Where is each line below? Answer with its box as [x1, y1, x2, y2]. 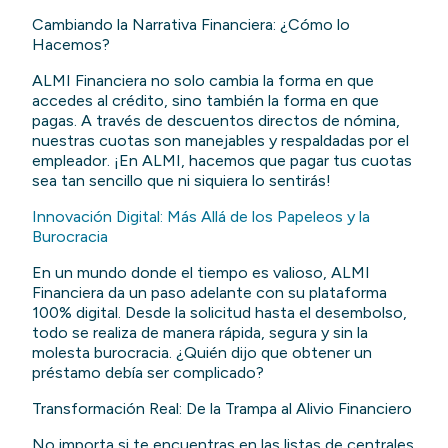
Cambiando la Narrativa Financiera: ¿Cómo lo [32, 14, 351, 34]
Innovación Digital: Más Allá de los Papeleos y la [32, 206, 371, 226]
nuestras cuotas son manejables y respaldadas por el [32, 130, 410, 150]
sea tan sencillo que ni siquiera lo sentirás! [32, 170, 332, 190]
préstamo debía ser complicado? [32, 362, 265, 382]
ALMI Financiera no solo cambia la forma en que [32, 70, 375, 90]
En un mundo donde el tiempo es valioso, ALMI [32, 262, 371, 282]
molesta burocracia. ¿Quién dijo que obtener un [32, 342, 373, 362]
